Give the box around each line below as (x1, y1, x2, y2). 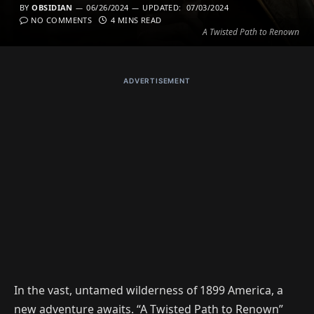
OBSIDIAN (32, 2, 73, 13)
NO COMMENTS (31, 15, 93, 25)
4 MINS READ (110, 15, 162, 25)
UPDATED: (142, 2, 182, 13)
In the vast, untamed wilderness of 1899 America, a (14, 282, 283, 298)
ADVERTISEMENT (123, 76, 191, 85)
